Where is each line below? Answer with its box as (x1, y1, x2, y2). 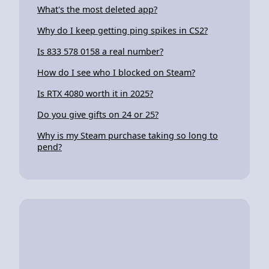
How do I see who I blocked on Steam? (37, 66, 195, 78)
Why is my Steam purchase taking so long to (37, 129, 218, 141)
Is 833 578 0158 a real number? (37, 45, 163, 57)
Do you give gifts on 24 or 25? (37, 108, 159, 120)
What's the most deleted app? (37, 3, 157, 15)
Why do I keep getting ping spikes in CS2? (37, 24, 208, 36)
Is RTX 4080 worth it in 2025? (37, 87, 153, 99)
